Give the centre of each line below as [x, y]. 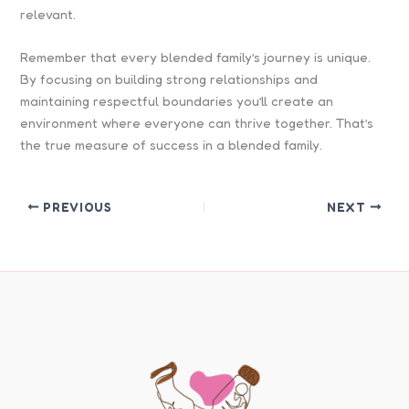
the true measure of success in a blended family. [172, 145]
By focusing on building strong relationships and [169, 79]
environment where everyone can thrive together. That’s [197, 123]
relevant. [48, 14]
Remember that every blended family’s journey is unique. [196, 58]
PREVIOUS [76, 207]
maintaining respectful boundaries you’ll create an [177, 101]
